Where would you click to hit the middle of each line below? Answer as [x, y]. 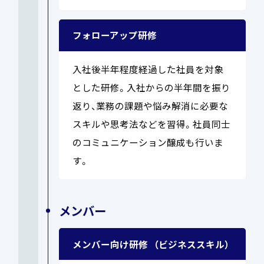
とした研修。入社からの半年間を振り [151, 88]
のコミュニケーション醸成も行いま [148, 142]
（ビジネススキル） [192, 244]
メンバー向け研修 [110, 244]
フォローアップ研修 [114, 35]
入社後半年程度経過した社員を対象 [148, 69]
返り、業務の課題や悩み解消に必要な [150, 106]
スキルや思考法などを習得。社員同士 [151, 124]
